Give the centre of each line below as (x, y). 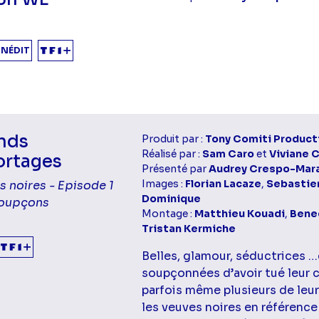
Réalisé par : (172, 153)
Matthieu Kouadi (240, 213)
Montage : (168, 213)
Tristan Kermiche (189, 228)
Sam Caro (229, 153)
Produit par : (174, 138)
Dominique (172, 198)
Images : (164, 183)
